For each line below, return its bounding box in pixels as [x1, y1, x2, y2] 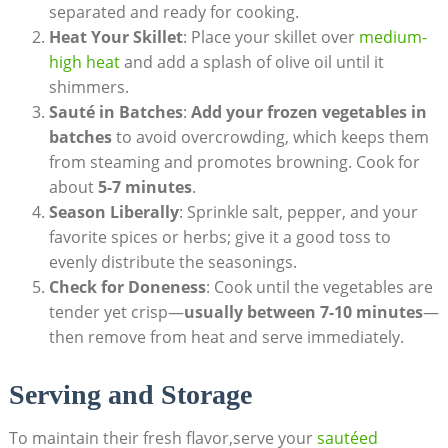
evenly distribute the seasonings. [48, 250, 297, 273]
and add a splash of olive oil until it [119, 50, 384, 73]
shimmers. [48, 75, 129, 98]
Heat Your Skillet [48, 25, 183, 48]
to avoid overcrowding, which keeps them [111, 125, 429, 148]
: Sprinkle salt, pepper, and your [178, 200, 418, 223]
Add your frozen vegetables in [190, 100, 427, 123]
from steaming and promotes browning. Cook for [48, 150, 420, 173]
